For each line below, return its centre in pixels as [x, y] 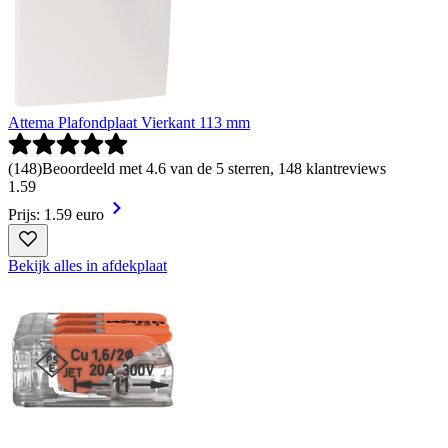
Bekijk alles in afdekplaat [87, 265]
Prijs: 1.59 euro [56, 214]
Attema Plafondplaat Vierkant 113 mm [129, 122]
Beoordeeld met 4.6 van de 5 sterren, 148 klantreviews [214, 168]
